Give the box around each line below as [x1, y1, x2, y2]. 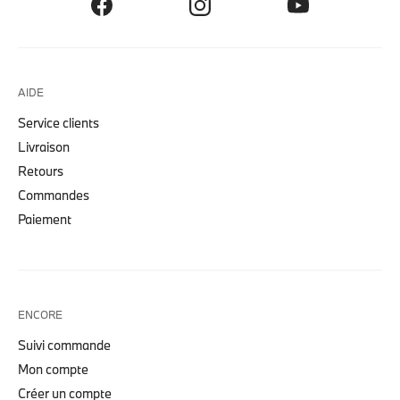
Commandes [18, 187, 89, 204]
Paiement [18, 211, 71, 228]
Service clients [18, 114, 99, 131]
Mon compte [18, 361, 88, 378]
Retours [18, 162, 63, 179]
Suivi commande [18, 337, 111, 354]
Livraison [18, 138, 70, 155]
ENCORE [18, 307, 62, 321]
